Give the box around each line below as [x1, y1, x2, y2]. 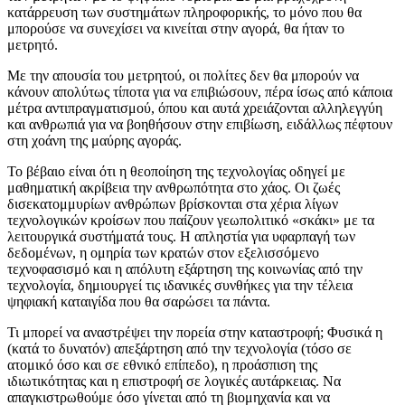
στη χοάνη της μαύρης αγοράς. [7, 132, 182, 148]
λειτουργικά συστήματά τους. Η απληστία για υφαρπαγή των [7, 228, 355, 244]
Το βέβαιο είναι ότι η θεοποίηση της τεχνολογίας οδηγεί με [7, 163, 345, 179]
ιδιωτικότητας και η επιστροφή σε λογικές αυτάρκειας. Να [7, 372, 341, 389]
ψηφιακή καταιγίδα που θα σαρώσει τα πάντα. [7, 293, 270, 309]
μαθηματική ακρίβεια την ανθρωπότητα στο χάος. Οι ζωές [7, 179, 340, 195]
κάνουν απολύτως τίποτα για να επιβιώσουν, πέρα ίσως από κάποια [7, 83, 392, 99]
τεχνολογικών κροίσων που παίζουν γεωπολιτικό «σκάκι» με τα [7, 212, 374, 228]
